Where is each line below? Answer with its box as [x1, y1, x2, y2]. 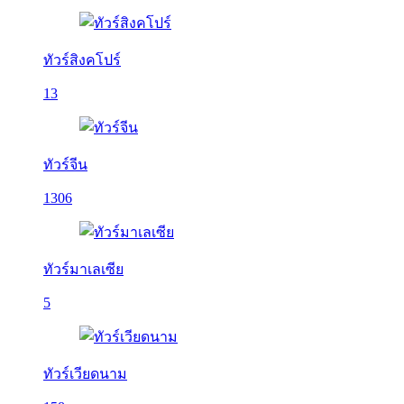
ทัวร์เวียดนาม [43, 366, 127, 381]
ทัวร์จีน [43, 157, 87, 172]
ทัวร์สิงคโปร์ [43, 52, 121, 68]
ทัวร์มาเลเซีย [43, 262, 124, 277]
